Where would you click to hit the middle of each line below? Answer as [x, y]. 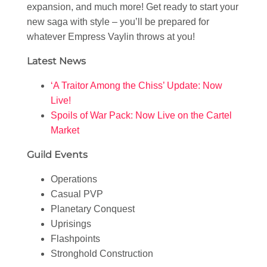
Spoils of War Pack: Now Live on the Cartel [141, 116]
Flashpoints [75, 239]
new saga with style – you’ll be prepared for [118, 22]
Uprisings [71, 224]
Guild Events [57, 155]
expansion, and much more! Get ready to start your [133, 7]
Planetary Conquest [93, 209]
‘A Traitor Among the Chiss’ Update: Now [136, 86]
